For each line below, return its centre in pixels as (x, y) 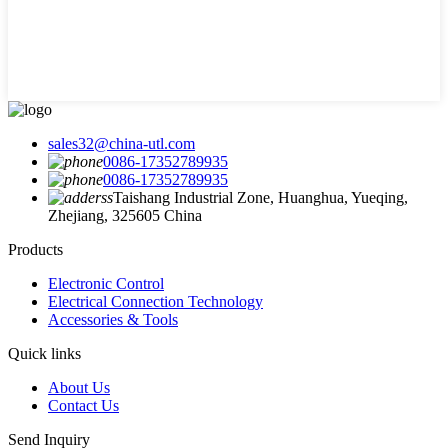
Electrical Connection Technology (155, 301)
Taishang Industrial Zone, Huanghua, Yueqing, (260, 197)
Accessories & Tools (113, 319)
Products (35, 249)
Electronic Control (106, 283)
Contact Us (83, 405)
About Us (79, 387)
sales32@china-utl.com (121, 143)
